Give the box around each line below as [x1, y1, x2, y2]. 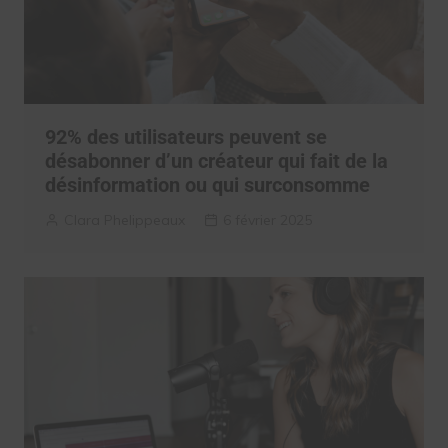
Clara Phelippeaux [63, 211, 185, 230]
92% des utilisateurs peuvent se [44, 125, 327, 150]
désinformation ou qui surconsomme [44, 173, 370, 198]
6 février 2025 [222, 211, 312, 230]
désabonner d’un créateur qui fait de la [44, 149, 388, 174]
